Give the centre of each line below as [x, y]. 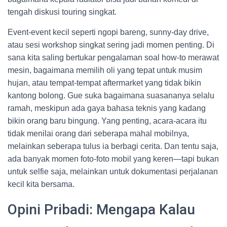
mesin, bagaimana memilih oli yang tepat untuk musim [105, 70]
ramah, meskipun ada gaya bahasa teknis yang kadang [107, 108]
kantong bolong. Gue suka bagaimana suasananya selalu [111, 96]
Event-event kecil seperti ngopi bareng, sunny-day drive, [108, 32]
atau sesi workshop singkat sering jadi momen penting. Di [111, 45]
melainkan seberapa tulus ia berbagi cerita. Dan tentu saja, [113, 146]
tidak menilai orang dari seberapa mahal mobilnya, [98, 134]
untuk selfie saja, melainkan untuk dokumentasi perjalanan [113, 172]
